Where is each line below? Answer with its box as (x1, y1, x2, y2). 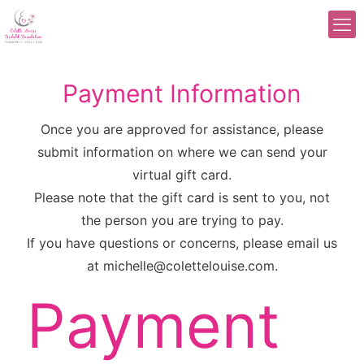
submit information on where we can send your (37, 144, 327, 160)
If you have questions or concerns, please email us (27, 235, 337, 251)
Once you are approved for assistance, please (41, 121, 323, 137)
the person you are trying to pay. (80, 212, 284, 228)
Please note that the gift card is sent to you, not (34, 189, 330, 206)
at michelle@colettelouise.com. (86, 258, 278, 274)
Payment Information (63, 79, 301, 108)
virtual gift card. (132, 167, 232, 183)
